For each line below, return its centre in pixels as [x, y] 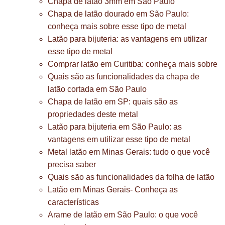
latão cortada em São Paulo [97, 89]
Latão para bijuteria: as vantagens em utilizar [127, 39]
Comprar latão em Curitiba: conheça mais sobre [133, 64]
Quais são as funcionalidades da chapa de [124, 77]
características [73, 202]
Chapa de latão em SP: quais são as [113, 102]
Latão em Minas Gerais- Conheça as [113, 190]
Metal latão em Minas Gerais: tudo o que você [129, 152]
